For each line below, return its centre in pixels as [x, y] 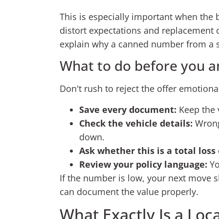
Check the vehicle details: [136, 123]
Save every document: [128, 109]
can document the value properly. [129, 191]
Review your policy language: [143, 164]
